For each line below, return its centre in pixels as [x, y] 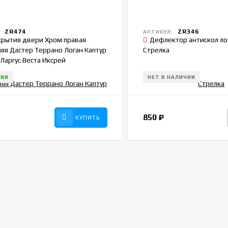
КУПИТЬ [87, 117]
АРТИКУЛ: [158, 32]
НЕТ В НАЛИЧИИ [171, 77]
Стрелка [156, 50]
